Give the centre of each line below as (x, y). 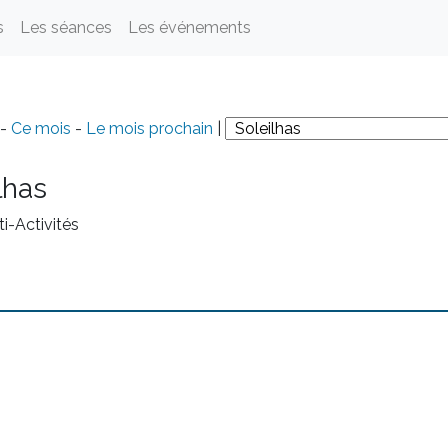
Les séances (66, 27)
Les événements (189, 27)
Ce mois (40, 128)
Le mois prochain (149, 128)
